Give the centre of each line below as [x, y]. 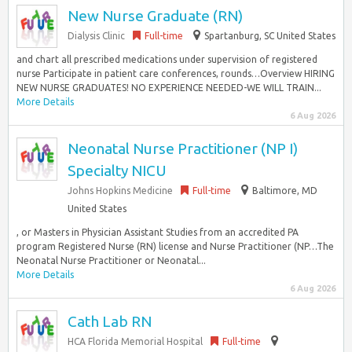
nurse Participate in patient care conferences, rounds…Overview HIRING [176, 73]
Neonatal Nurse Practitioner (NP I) [183, 148]
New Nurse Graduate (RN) [155, 16]
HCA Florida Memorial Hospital [135, 341]
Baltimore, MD [285, 191]
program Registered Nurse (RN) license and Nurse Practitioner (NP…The [175, 246]
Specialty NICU [117, 170]
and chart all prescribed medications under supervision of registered [167, 59]
